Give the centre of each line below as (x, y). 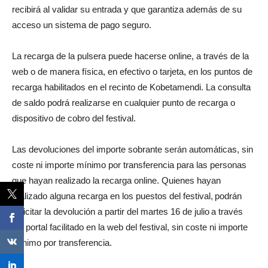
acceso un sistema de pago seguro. (82, 25)
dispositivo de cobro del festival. (74, 118)
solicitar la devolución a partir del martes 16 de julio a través (127, 211)
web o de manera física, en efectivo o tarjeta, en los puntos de (132, 71)
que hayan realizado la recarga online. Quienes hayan (116, 180)
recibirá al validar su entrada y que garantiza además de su (127, 9)
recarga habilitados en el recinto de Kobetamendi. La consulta (131, 87)
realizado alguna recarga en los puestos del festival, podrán (127, 196)
